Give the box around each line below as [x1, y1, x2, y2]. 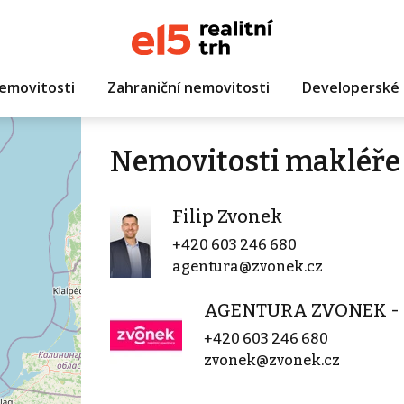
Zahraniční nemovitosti [106, 77, 270, 97]
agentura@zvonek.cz [171, 258, 323, 275]
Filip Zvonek [171, 206, 282, 227]
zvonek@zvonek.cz [203, 352, 340, 369]
